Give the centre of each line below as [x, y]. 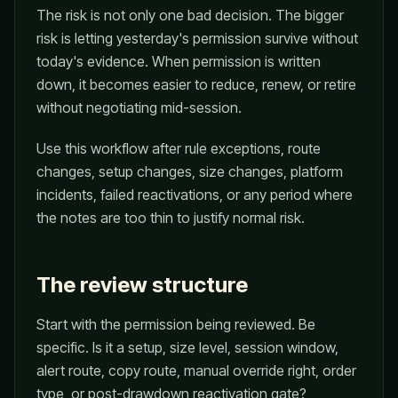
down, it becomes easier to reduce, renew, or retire [196, 84]
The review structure [142, 285]
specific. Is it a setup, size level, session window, [187, 347]
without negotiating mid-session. [139, 107]
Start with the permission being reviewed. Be [176, 324]
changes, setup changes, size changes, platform [190, 171]
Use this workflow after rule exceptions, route [179, 148]
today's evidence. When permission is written [179, 61]
